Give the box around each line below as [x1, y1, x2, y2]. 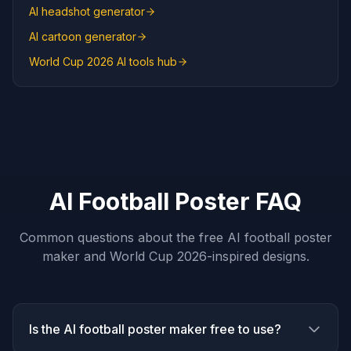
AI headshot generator [29, 5, 145, 18]
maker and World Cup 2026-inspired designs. [42, 248, 309, 264]
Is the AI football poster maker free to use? [29, 321, 281, 337]
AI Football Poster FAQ [49, 187, 302, 215]
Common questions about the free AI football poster [19, 230, 332, 245]
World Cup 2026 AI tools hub [29, 55, 177, 68]
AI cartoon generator [29, 30, 136, 43]
